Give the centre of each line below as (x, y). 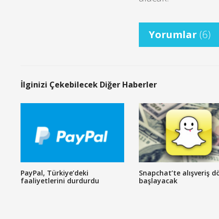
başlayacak (158, 180)
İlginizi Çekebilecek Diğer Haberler (89, 84)
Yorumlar (174, 34)
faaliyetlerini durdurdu (60, 180)
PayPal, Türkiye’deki (55, 173)
